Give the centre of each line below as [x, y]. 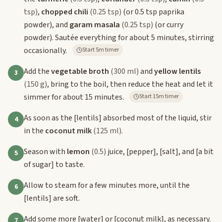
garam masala [95, 25]
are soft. [66, 198]
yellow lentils [177, 71]
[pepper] [141, 151]
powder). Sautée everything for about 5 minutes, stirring [119, 37]
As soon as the [49, 118]
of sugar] [39, 164]
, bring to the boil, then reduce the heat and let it [130, 84]
